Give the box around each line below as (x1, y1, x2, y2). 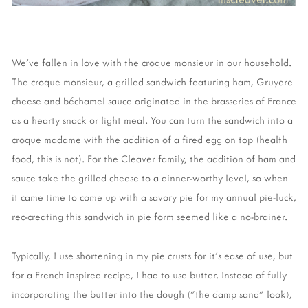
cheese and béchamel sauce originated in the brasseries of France (12, 93, 296, 107)
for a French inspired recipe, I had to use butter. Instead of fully (12, 267, 287, 281)
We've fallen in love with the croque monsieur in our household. (12, 55, 291, 69)
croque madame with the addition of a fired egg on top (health (12, 132, 287, 146)
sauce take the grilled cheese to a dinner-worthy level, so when (12, 170, 288, 184)
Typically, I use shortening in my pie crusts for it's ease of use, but (12, 248, 293, 262)
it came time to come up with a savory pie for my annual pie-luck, (12, 190, 296, 203)
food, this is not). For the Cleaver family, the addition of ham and (12, 151, 296, 165)
